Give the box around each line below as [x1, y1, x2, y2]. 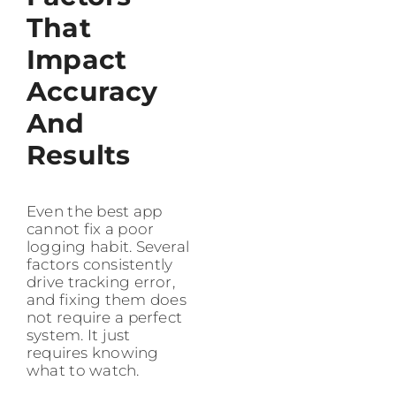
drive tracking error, [27, 272, 175, 291]
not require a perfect [27, 308, 183, 326]
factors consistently [27, 255, 173, 273]
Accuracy [27, 74, 158, 108]
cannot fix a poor [27, 219, 155, 238]
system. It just [27, 325, 131, 344]
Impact [27, 42, 127, 76]
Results [27, 138, 131, 171]
